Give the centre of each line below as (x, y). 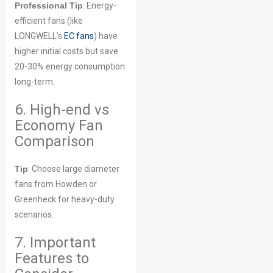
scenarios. (34, 214)
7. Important (55, 243)
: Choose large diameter (74, 169)
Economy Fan (59, 126)
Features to (52, 258)
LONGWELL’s (39, 36)
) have (106, 36)
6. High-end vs (62, 110)
